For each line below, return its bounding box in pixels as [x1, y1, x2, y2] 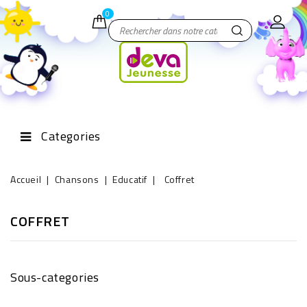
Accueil [10, 172, 42, 186]
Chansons [54, 172, 99, 186]
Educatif [112, 172, 147, 186]
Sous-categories [10, 268, 99, 286]
